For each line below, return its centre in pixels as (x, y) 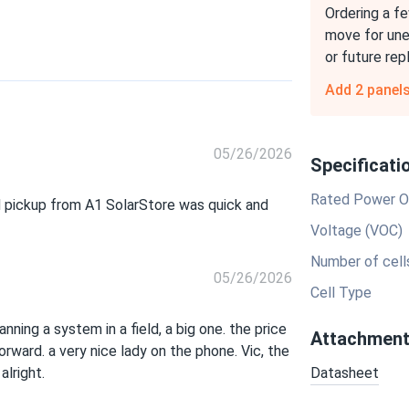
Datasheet (345, 373)
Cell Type (341, 293)
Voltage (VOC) (357, 231)
